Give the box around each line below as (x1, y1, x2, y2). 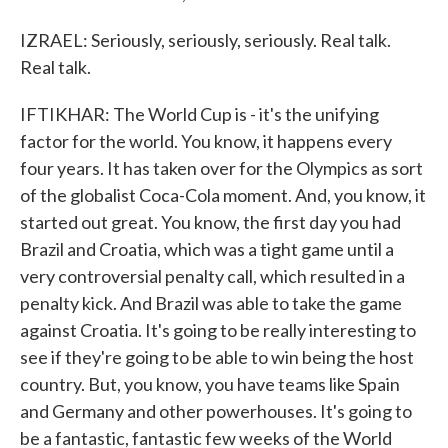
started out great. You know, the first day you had (20, 211, 401, 233)
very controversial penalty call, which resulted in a (20, 265, 405, 287)
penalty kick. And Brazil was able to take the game (20, 292, 402, 314)
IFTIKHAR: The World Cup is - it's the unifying (20, 103, 379, 125)
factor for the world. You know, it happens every (20, 130, 392, 152)
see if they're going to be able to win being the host (20, 346, 414, 368)
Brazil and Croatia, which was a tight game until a (20, 238, 394, 260)
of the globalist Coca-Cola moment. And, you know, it (20, 184, 426, 206)
